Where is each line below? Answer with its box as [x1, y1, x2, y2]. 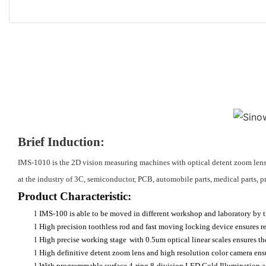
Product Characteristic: [18, 189, 131, 202]
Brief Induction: [18, 134, 104, 149]
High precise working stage [39, 235, 126, 244]
